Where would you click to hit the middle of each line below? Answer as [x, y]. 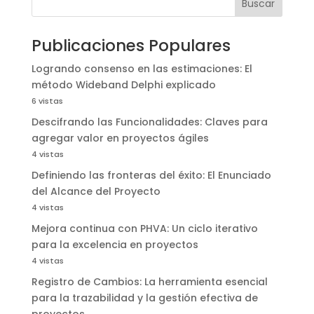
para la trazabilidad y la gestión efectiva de [144, 298]
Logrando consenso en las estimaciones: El [142, 68]
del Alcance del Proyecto [96, 191]
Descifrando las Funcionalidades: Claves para [149, 122]
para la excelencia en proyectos [115, 244]
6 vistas [47, 101]
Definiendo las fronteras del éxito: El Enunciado [151, 175]
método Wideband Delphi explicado [123, 84]
